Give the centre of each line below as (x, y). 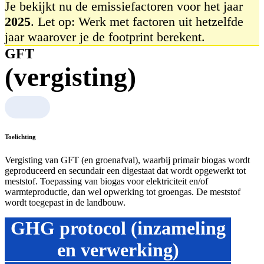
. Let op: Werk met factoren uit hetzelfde (137, 21)
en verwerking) (118, 250)
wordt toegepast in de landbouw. (65, 203)
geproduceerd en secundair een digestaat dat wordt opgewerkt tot (125, 171)
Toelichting (20, 137)
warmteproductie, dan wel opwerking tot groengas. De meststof (123, 192)
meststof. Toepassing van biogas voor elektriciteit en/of (106, 181)
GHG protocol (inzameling (118, 228)
